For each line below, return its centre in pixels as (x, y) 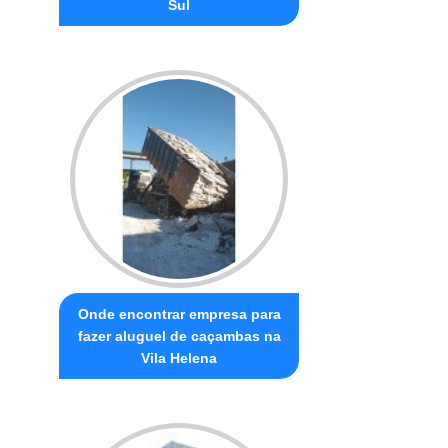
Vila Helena (179, 357)
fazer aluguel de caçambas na (179, 335)
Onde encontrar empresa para (179, 313)
